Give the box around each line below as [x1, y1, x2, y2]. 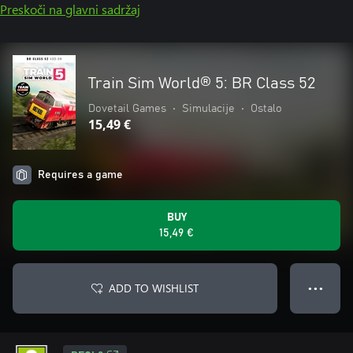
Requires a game [38, 169, 123, 180]
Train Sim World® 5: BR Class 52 [88, 76, 315, 91]
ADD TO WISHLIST [109, 281, 199, 295]
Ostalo [251, 103, 282, 114]
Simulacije [182, 103, 235, 114]
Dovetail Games [88, 103, 166, 114]
